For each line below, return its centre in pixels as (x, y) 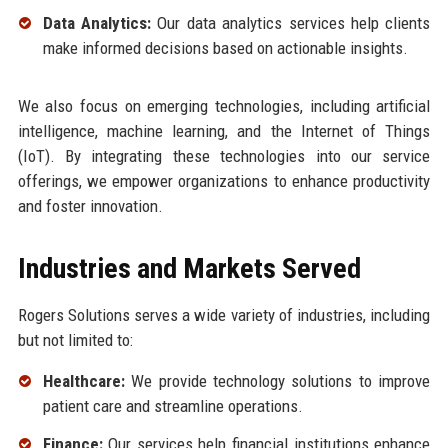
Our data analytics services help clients (290, 23)
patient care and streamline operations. (172, 406)
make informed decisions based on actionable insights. (225, 48)
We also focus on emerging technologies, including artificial (224, 106)
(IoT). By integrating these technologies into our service (224, 156)
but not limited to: (75, 340)
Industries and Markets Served (189, 269)
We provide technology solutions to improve (277, 381)
